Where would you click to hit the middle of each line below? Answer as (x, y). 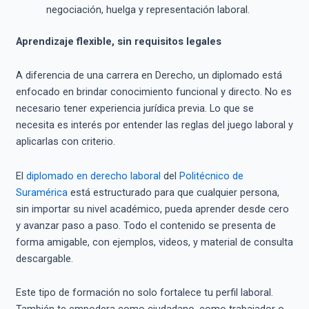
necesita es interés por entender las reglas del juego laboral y (154, 125)
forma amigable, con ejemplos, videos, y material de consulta (154, 242)
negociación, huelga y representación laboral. (148, 9)
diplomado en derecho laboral (93, 176)
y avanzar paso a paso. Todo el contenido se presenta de (146, 225)
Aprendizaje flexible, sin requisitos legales (118, 41)
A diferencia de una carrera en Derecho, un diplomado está (149, 76)
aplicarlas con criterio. (65, 142)
